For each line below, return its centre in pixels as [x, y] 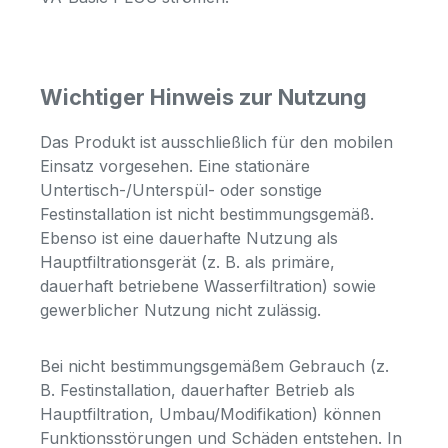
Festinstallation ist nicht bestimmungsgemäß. [207, 213]
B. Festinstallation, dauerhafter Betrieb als [197, 389]
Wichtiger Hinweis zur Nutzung [203, 96]
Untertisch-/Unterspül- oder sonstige [181, 189]
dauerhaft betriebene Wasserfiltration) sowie [208, 285]
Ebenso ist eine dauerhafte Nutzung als [189, 237]
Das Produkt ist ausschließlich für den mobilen [216, 141]
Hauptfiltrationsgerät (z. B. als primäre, [187, 261]
